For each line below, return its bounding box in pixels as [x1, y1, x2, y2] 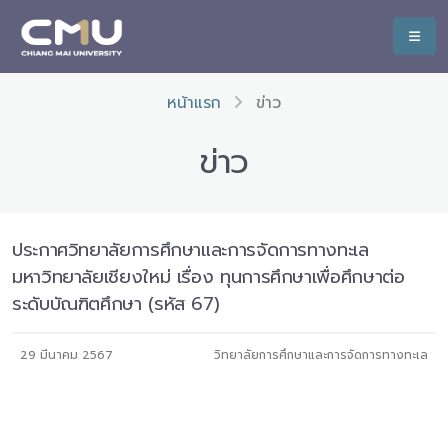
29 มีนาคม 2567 [20, 346, 113, 364]
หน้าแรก [167, 91, 221, 115]
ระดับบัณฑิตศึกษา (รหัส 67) [12, 290, 220, 318]
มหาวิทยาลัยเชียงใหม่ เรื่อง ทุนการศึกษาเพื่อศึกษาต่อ [12, 263, 405, 291]
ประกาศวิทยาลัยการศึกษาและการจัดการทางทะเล [12, 236, 369, 264]
